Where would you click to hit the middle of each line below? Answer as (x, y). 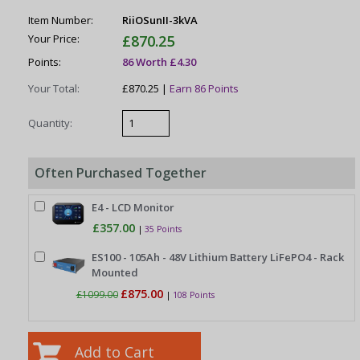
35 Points (164, 229)
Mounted (115, 273)
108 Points (193, 295)
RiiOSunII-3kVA (160, 20)
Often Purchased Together (121, 173)
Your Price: (54, 39)
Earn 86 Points (205, 88)
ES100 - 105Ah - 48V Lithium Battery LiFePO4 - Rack (218, 258)
